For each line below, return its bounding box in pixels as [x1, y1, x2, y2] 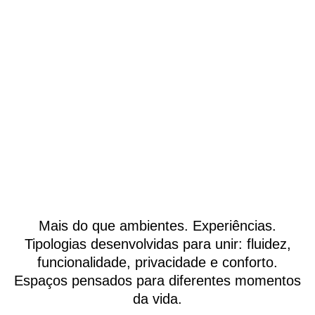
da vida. [133, 291, 182, 307]
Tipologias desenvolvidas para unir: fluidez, [24, 236, 291, 252]
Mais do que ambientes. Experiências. [39, 218, 276, 234]
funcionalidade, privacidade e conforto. [37, 255, 278, 271]
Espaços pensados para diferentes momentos [14, 273, 301, 289]
